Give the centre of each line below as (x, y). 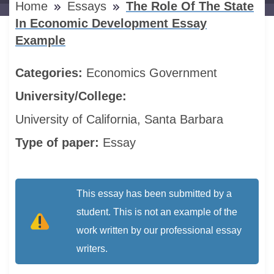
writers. (92, 249)
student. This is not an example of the (157, 212)
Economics (118, 73)
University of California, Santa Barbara (119, 119)
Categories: (51, 73)
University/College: (73, 96)
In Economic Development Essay (111, 23)
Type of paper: (59, 143)
